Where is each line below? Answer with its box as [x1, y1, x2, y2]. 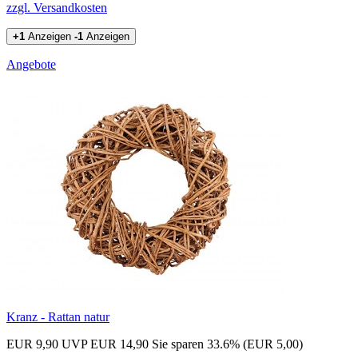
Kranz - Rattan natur [6, 309, 109, 324]
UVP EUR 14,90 [62, 336, 149, 351]
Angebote [6, 57, 56, 71]
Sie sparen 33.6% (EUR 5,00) [152, 336, 303, 351]
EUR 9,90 [6, 336, 58, 351]
